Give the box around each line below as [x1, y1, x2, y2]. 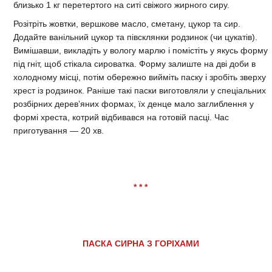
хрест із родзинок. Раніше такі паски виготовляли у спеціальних [13, 85, 266, 95]
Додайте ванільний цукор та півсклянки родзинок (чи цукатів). [13, 32, 257, 42]
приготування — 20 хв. [13, 125, 104, 135]
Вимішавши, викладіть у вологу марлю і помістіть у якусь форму [13, 45, 268, 55]
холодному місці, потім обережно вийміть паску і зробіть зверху [13, 72, 266, 82]
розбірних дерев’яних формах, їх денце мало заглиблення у [13, 98, 254, 109]
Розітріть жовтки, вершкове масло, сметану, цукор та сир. [13, 18, 240, 29]
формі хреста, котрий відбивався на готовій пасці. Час [13, 112, 229, 122]
